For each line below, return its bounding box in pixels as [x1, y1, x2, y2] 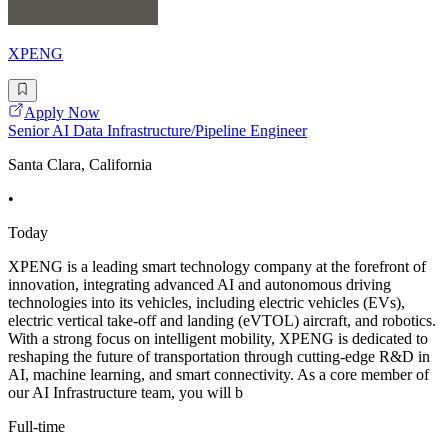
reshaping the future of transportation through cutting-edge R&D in [8, 347, 430, 365]
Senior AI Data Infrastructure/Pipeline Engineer [8, 121, 307, 139]
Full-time [8, 417, 65, 435]
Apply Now [24, 103, 100, 121]
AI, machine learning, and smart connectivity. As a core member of [8, 365, 429, 383]
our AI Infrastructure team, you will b [8, 383, 243, 401]
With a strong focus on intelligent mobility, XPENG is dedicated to [8, 329, 428, 347]
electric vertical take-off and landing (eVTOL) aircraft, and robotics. [8, 311, 436, 329]
